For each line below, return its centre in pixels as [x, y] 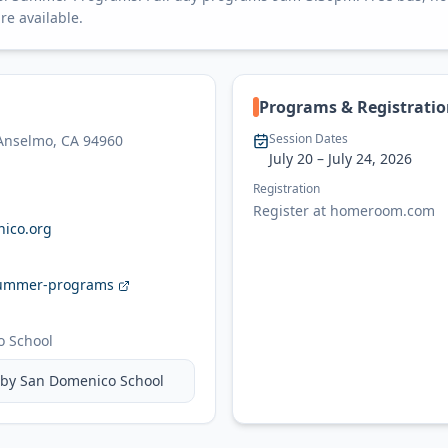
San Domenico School [92, 380]
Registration [286, 188]
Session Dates [308, 138]
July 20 [291, 158]
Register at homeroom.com [344, 210]
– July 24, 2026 [362, 158]
